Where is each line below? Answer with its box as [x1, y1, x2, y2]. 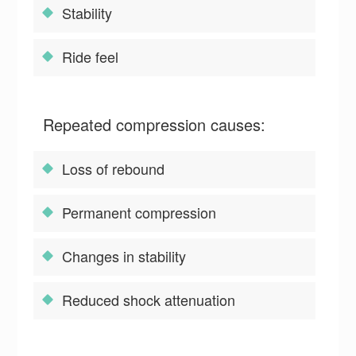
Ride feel [62, 46, 123, 68]
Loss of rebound [62, 158, 169, 180]
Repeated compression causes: [43, 113, 266, 137]
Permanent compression [62, 202, 217, 223]
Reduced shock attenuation [62, 289, 240, 311]
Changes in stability [62, 246, 191, 267]
